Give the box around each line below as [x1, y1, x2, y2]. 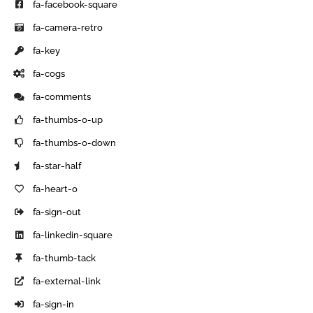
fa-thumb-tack [33, 252, 96, 263]
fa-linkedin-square [33, 229, 113, 240]
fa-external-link [33, 275, 101, 286]
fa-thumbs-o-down [33, 137, 117, 148]
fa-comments [33, 91, 92, 102]
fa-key [33, 45, 61, 56]
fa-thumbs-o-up [33, 114, 103, 125]
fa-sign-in [33, 298, 75, 310]
